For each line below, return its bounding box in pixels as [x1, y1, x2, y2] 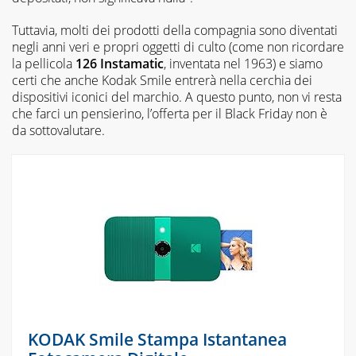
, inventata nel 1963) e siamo [164, 55, 323, 73]
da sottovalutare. [12, 122, 105, 140]
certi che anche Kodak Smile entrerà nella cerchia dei [12, 72, 312, 90]
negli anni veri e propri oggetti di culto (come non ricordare [12, 38, 344, 56]
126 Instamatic [75, 55, 164, 73]
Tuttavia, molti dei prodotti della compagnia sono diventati [12, 21, 338, 40]
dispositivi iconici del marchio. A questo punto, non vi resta [12, 88, 342, 106]
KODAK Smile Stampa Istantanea [28, 328, 287, 351]
